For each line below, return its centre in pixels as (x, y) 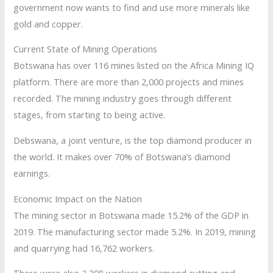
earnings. (32, 173)
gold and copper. (48, 23)
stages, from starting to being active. (90, 115)
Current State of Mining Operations (86, 49)
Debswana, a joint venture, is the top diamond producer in (133, 140)
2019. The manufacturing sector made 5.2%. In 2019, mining (135, 231)
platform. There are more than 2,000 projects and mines (129, 82)
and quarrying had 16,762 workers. (84, 248)
